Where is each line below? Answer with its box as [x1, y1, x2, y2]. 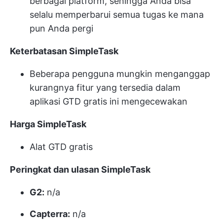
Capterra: [30, 209, 70, 220]
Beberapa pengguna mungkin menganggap [30, 69, 210, 79]
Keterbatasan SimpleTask [10, 46, 118, 57]
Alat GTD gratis [30, 142, 93, 152]
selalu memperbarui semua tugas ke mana [30, 9, 204, 20]
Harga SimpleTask [10, 119, 86, 130]
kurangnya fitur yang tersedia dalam [30, 82, 181, 93]
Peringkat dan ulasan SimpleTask [10, 164, 150, 175]
